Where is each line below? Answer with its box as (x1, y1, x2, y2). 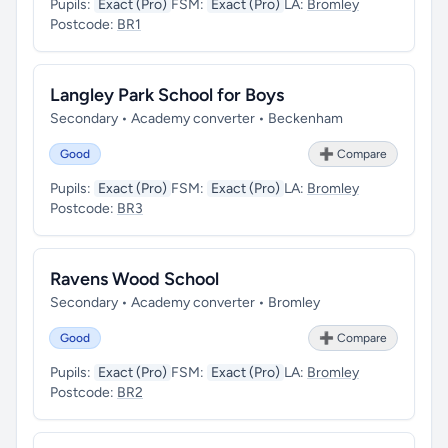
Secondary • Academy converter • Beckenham (50, 110, 343, 127)
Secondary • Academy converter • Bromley (50, 294, 320, 311)
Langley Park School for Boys (50, 84, 284, 106)
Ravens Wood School (50, 268, 219, 290)
